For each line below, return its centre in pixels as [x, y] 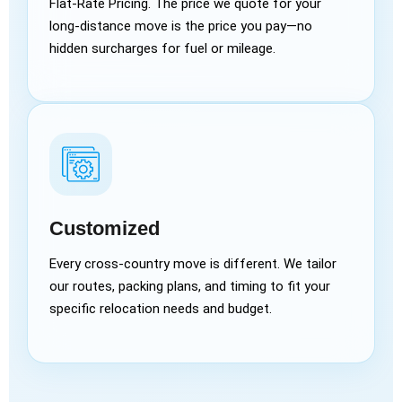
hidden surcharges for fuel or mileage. [162, 49]
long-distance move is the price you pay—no [181, 26]
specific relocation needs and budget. [161, 308]
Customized [105, 228]
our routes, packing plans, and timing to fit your [190, 286]
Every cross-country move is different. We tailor [193, 263]
